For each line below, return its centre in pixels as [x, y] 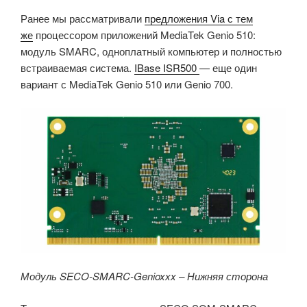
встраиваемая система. [77, 68]
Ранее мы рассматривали [83, 19]
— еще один [228, 68]
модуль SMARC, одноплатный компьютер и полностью [151, 51]
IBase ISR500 [167, 68]
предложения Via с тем [199, 19]
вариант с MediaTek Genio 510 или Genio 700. [127, 84]
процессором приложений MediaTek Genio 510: [144, 35]
